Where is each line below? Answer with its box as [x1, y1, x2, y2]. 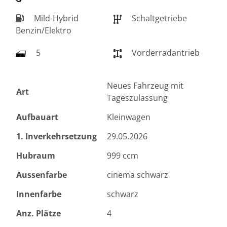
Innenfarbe [16, 188, 61, 200]
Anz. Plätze [16, 208, 61, 219]
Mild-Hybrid [32, 13, 79, 24]
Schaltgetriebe [130, 13, 187, 24]
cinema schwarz [107, 169, 168, 181]
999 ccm [107, 150, 138, 162]
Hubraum [16, 150, 55, 162]
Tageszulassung [107, 92, 168, 104]
